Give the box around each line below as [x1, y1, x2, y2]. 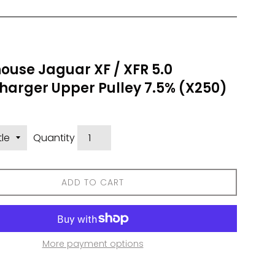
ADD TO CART [61, 176, 124, 188]
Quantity [33, 131, 75, 145]
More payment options [42, 238, 144, 250]
